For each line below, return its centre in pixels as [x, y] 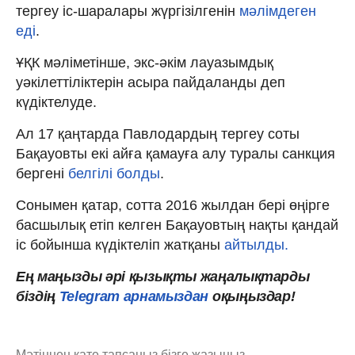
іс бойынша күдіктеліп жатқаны [118, 245]
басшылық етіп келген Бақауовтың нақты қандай [177, 225]
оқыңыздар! [254, 297]
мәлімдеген [276, 11]
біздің [36, 297]
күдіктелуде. [56, 103]
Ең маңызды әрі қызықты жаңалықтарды [163, 277]
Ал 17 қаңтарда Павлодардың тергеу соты [158, 134]
